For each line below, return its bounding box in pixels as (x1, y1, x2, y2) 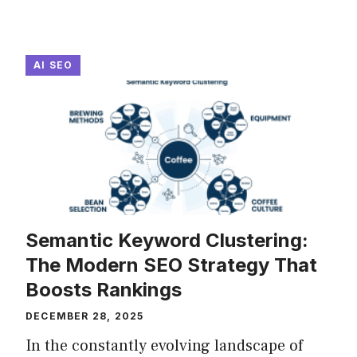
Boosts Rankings (25, 278, 182, 301)
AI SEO (33, 59, 73, 71)
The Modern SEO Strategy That (25, 253, 317, 277)
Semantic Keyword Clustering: (25, 229, 308, 252)
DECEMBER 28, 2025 (25, 310, 144, 322)
